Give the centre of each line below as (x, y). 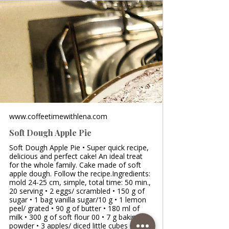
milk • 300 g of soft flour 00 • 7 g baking (75, 217)
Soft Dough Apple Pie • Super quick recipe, (79, 147)
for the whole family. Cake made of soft (75, 165)
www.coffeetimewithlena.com (58, 116)
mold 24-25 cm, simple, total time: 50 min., (80, 182)
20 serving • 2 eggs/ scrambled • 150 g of (77, 191)
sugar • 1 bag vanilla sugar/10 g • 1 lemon (78, 199)
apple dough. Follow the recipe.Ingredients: (80, 173)
